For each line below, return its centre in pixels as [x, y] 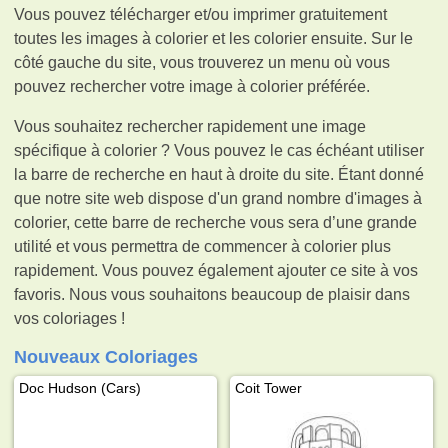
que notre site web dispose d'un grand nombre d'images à [218, 198]
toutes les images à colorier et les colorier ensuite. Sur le [214, 38]
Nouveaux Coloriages [106, 356]
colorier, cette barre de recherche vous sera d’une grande [216, 222]
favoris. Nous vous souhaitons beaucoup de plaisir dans [212, 294]
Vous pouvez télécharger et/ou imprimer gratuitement [201, 14]
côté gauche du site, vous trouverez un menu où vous [202, 62]
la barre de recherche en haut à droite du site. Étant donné [219, 174]
